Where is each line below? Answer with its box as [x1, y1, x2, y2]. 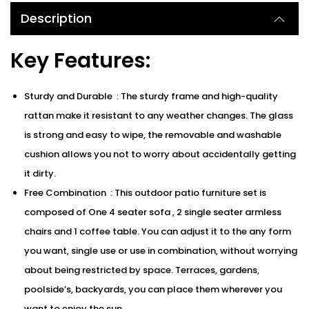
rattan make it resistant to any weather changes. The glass [24, 109, 293, 122]
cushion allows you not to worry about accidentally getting [24, 148, 296, 161]
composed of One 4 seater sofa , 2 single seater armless [24, 206, 281, 219]
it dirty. [24, 167, 56, 180]
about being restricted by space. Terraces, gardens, [24, 263, 259, 277]
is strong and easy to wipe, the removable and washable [24, 128, 281, 141]
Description [21, 10, 92, 27]
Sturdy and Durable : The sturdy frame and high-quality [24, 90, 278, 103]
